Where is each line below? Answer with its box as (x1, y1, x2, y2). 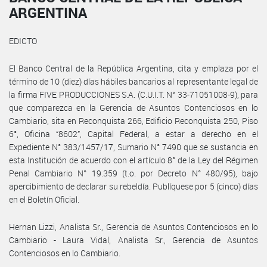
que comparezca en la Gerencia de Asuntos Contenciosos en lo (9, 101, 258, 113)
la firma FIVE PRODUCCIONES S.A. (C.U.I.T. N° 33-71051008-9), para (9, 88, 258, 100)
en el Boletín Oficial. (9, 193, 79, 205)
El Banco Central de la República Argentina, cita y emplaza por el (9, 62, 258, 74)
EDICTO (9, 35, 37, 46)
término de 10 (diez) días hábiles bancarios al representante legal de (9, 75, 258, 87)
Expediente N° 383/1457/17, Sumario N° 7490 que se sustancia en (9, 141, 258, 153)
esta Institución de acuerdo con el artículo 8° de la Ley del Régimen (9, 154, 258, 166)
